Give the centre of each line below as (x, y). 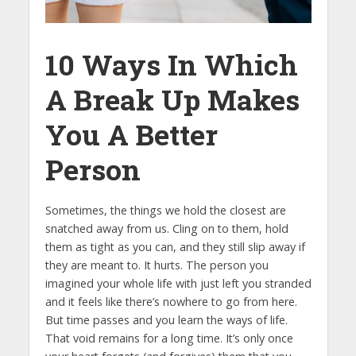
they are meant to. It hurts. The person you (157, 265)
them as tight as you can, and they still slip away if (175, 247)
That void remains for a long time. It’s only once (169, 339)
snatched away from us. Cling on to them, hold (166, 229)
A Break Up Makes (172, 100)
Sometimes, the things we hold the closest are (165, 211)
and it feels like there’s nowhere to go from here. (171, 302)
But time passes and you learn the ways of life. (166, 320)
